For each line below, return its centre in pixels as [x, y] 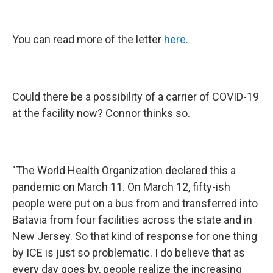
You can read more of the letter [88, 39]
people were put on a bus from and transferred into [135, 203]
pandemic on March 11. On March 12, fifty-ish [121, 187]
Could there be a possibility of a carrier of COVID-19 [136, 97]
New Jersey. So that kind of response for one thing [135, 236]
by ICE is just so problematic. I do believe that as [129, 253]
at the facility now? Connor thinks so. [101, 113]
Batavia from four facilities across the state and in [132, 220]
